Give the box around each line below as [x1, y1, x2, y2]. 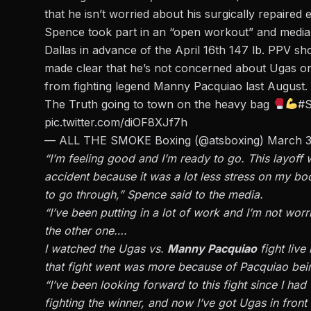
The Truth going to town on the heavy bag [44, 96, 273, 111]
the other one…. [44, 223, 127, 237]
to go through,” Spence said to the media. [44, 187, 263, 201]
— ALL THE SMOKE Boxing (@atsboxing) [44, 133, 267, 147]
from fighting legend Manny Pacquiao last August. [44, 78, 308, 93]
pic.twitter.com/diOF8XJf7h [44, 115, 187, 129]
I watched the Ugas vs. [44, 241, 167, 255]
